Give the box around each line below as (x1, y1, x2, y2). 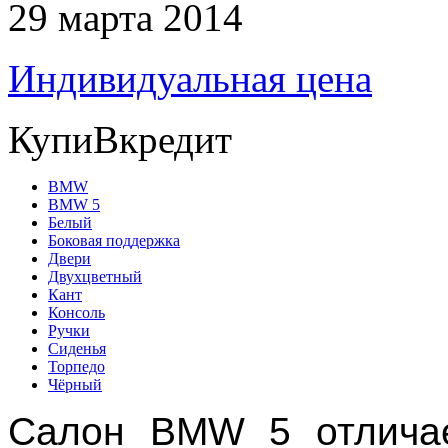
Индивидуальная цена (8, 56, 372, 100)
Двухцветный (48, 267, 142, 285)
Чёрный (48, 375, 102, 393)
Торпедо (48, 357, 105, 375)
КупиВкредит (8, 117, 232, 161)
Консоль (48, 303, 105, 321)
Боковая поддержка (48, 231, 180, 249)
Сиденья (48, 339, 106, 357)
